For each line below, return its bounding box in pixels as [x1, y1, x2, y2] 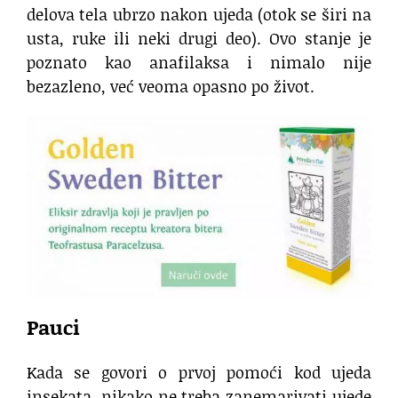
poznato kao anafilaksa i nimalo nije [27, 51, 371, 75]
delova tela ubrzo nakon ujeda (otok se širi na [27, 3, 371, 27]
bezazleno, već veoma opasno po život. [27, 75, 314, 99]
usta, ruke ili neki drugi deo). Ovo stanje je [27, 27, 371, 51]
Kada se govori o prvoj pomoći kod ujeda [27, 361, 371, 385]
